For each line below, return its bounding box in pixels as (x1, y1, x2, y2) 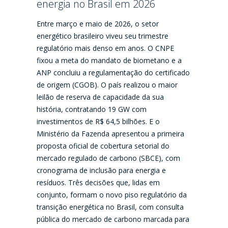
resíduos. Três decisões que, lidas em (37, 178, 160, 188)
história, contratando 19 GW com (37, 104, 147, 115)
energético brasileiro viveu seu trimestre (37, 31, 169, 41)
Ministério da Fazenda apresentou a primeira (37, 129, 185, 139)
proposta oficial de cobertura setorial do (37, 141, 170, 151)
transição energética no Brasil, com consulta (37, 202, 184, 212)
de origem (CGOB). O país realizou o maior (37, 80, 178, 90)
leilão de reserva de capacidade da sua (37, 92, 164, 102)
